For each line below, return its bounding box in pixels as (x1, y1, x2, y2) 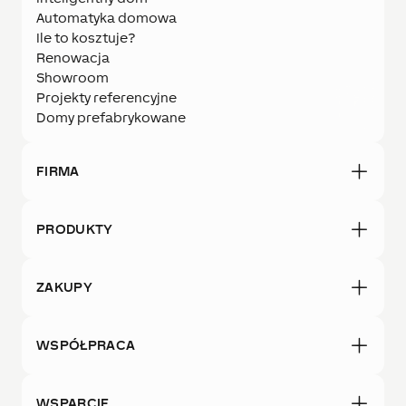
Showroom (36, 70, 109, 86)
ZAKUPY (36, 279, 92, 295)
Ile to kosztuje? (36, 30, 135, 46)
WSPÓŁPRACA (36, 337, 136, 353)
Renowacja (36, 50, 110, 66)
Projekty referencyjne (36, 90, 177, 106)
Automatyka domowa (36, 10, 177, 26)
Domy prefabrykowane (36, 110, 186, 126)
